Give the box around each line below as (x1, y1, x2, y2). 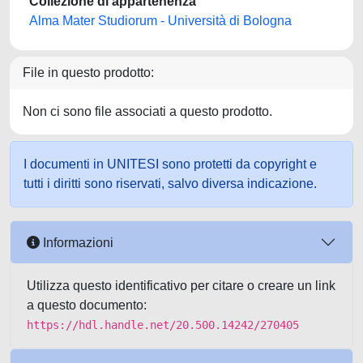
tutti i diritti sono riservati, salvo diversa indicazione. (23, 177, 317, 190)
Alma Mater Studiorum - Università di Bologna (29, 14, 292, 28)
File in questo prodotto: (23, 66, 154, 79)
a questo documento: (27, 298, 147, 312)
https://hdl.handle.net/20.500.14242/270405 (27, 318, 299, 331)
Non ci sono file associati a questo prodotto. (23, 105, 272, 118)
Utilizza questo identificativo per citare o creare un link (27, 279, 335, 293)
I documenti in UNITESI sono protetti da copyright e (23, 157, 317, 171)
